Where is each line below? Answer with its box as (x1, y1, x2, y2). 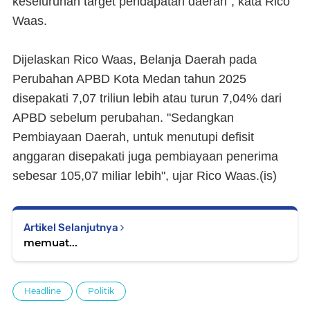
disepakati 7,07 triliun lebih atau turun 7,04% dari (12, 91, 282, 105)
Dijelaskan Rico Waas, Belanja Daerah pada (12, 53, 257, 66)
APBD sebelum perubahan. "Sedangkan (12, 111, 234, 125)
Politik (88, 286, 114, 296)
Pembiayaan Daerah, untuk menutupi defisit (12, 130, 254, 144)
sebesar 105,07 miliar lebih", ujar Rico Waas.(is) (12, 169, 277, 183)
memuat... (24, 236, 77, 249)
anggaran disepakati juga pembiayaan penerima (12, 149, 278, 163)
